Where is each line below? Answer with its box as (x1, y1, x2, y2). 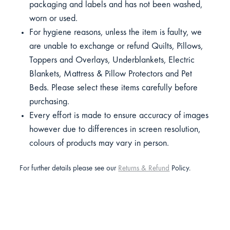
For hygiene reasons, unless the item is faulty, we (29, 28, 202, 37)
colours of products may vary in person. (29, 139, 169, 148)
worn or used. (29, 14, 78, 24)
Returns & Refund (118, 164, 170, 172)
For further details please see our (20, 164, 119, 172)
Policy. (169, 164, 191, 172)
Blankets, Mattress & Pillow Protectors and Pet (29, 69, 192, 79)
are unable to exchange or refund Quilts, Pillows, (29, 42, 203, 51)
